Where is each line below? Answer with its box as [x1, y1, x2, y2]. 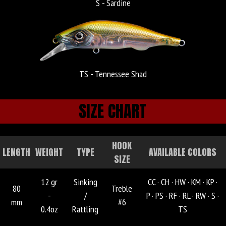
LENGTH [3, 145, 30, 159]
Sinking [73, 176, 97, 188]
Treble [111, 182, 132, 194]
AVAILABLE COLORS [148, 145, 216, 159]
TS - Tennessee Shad [79, 68, 147, 80]
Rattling [72, 203, 98, 215]
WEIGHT [35, 145, 63, 159]
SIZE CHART [79, 98, 146, 124]
